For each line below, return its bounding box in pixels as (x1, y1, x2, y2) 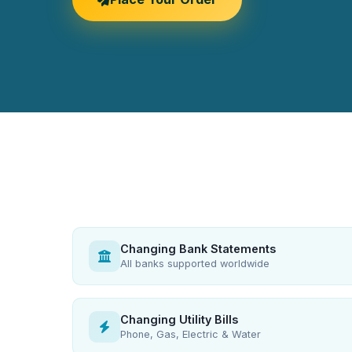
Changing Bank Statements (120, 242, 276, 255)
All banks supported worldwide (120, 258, 269, 269)
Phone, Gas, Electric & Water (120, 328, 261, 340)
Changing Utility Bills (120, 313, 238, 326)
